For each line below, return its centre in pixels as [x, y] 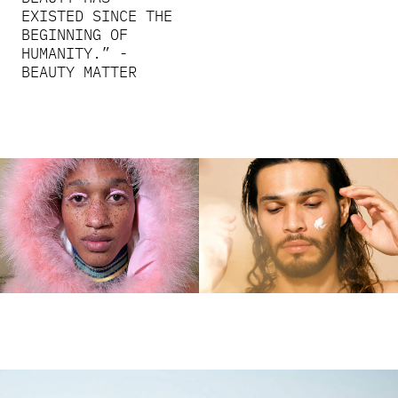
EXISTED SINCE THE [96, 16]
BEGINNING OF [74, 34]
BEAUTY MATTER [79, 72]
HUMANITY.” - [74, 53]
